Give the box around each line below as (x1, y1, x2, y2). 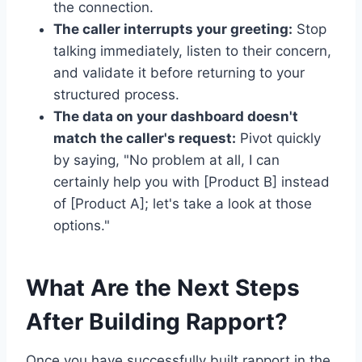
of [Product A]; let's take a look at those (53, 196, 312, 213)
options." (53, 217, 110, 234)
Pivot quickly (236, 130, 321, 147)
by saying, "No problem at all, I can (53, 152, 280, 169)
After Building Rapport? (26, 308, 288, 336)
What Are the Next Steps (26, 274, 300, 302)
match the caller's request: (53, 130, 236, 147)
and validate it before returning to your (53, 65, 305, 82)
